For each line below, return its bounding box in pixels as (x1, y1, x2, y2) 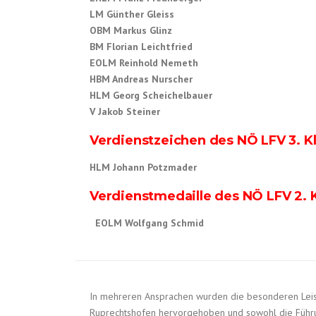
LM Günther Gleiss (90, 8, 174, 21)
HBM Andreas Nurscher (90, 73, 193, 86)
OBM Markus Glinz (90, 24, 172, 37)
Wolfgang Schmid (125, 217, 204, 230)
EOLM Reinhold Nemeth (90, 56, 198, 70)
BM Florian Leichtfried (90, 40, 193, 54)
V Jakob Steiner (90, 105, 160, 119)
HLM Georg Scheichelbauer (90, 89, 212, 102)
